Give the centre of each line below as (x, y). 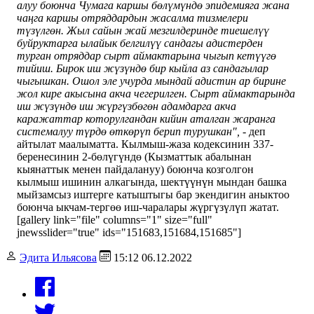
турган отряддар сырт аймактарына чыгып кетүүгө (146, 55)
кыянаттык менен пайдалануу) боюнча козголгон (135, 169)
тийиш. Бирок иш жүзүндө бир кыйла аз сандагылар (143, 68)
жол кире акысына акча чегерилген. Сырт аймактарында (156, 93)
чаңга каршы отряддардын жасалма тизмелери (132, 18)
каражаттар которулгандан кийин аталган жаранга (146, 118)
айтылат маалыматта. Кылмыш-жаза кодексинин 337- (145, 144)
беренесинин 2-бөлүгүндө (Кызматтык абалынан (134, 156)
